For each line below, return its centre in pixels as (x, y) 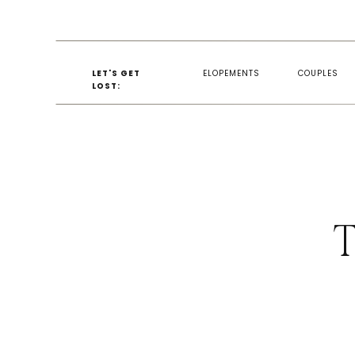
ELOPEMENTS (231, 73)
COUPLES (318, 73)
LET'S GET (116, 73)
